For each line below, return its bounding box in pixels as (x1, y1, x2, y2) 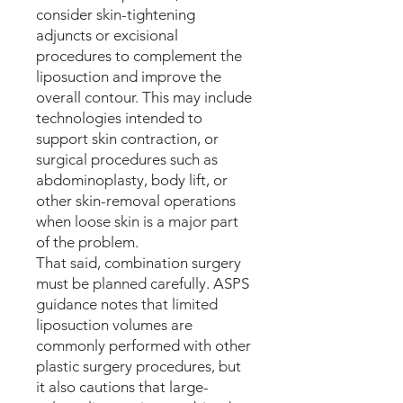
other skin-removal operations (36, 192, 236, 210)
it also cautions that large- (36, 378, 209, 396)
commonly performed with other (36, 336, 251, 354)
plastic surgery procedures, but (36, 357, 241, 375)
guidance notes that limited (36, 295, 218, 313)
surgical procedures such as (36, 150, 218, 168)
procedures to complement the (36, 47, 242, 65)
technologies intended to (36, 109, 202, 127)
